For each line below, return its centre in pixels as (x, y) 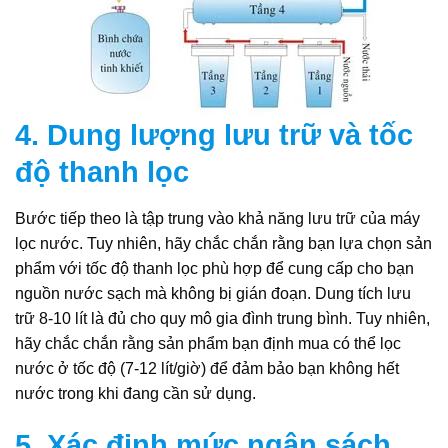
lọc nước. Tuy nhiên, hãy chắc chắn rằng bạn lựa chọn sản (223, 243)
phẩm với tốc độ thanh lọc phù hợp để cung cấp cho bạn (214, 268)
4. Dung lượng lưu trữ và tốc (214, 135)
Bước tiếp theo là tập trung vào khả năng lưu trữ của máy (217, 218)
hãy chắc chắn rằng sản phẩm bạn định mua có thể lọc (208, 343)
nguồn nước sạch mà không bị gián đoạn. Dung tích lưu (213, 293)
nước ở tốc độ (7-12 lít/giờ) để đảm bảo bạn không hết (207, 368)
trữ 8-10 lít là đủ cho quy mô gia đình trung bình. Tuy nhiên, (222, 318)
